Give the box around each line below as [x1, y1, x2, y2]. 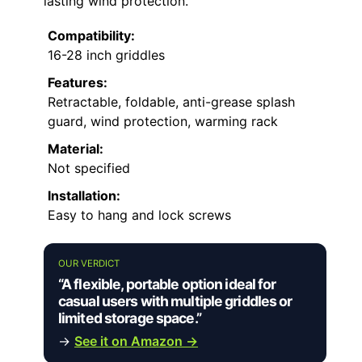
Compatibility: [48, 27, 135, 44]
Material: [48, 140, 103, 157]
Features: [48, 74, 107, 90]
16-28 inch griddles [48, 46, 165, 63]
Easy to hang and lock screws [48, 206, 231, 223]
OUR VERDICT [58, 257, 120, 269]
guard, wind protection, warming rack [48, 112, 278, 129]
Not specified [48, 159, 130, 176]
